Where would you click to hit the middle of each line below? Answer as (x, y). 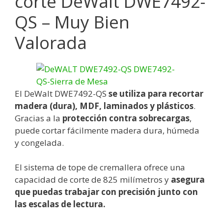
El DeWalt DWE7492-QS (62, 93)
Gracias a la (39, 118)
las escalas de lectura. (60, 204)
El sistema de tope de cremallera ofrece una (100, 167)
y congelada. (39, 142)
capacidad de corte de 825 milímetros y (93, 180)
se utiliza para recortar (156, 93)
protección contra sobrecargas (126, 118)
